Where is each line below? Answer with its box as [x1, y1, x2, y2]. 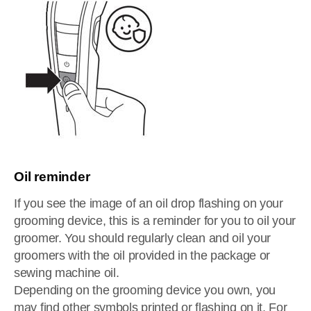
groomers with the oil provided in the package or [14, 249, 271, 262]
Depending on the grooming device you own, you [14, 283, 276, 297]
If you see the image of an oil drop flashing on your [14, 196, 283, 210]
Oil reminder [14, 169, 90, 184]
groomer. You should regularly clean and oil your [14, 231, 271, 245]
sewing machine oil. [14, 266, 123, 280]
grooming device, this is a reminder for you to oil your [14, 214, 296, 228]
